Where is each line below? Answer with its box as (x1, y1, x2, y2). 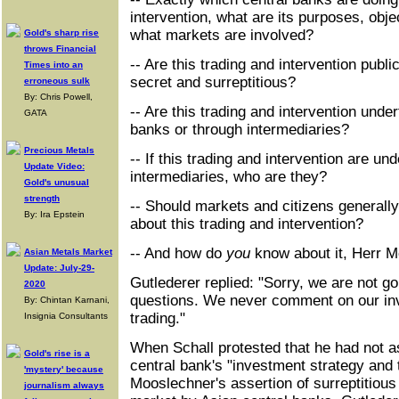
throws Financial (24, 44, 96, 53)
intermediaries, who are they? (130, 168, 327, 185)
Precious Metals (24, 145, 94, 155)
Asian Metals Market (24, 247, 112, 256)
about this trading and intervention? (130, 216, 363, 232)
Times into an (24, 60, 83, 69)
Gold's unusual (24, 177, 89, 187)
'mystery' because (24, 364, 103, 374)
